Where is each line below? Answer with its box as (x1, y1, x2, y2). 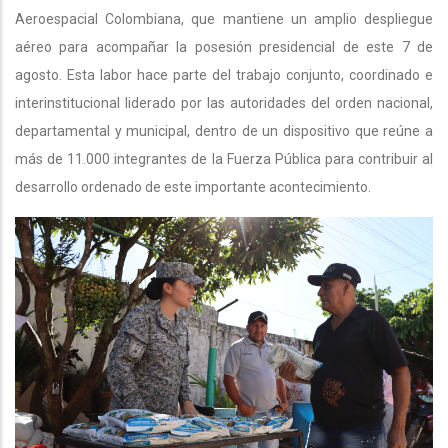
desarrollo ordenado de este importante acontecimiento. (15, 178, 371, 195)
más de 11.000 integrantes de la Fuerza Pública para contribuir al (15, 150, 433, 167)
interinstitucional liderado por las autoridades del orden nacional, (15, 94, 433, 111)
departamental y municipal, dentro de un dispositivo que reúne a (15, 122, 433, 139)
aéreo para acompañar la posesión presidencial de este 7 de (15, 38, 433, 55)
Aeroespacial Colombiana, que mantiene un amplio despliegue (15, 10, 433, 27)
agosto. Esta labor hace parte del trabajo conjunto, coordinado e (15, 66, 433, 83)
